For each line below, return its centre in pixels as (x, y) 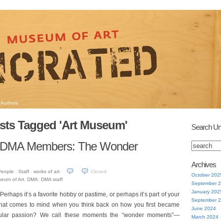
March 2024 (205, 217)
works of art (46, 171)
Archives (203, 165)
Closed (98, 171)
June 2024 (203, 208)
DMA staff (52, 179)
